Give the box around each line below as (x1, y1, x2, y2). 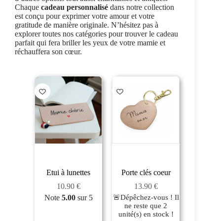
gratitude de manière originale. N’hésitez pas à (15, 21, 158, 30)
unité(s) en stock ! (118, 210, 174, 219)
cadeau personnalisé (41, 3, 110, 12)
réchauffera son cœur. (15, 47, 82, 56)
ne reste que (124, 202, 164, 210)
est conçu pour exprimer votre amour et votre (15, 12, 154, 21)
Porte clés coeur (121, 168, 171, 177)
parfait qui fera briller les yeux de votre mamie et (15, 38, 165, 47)
